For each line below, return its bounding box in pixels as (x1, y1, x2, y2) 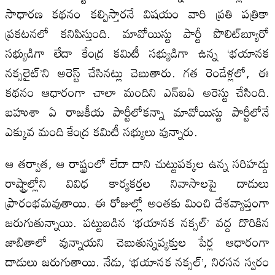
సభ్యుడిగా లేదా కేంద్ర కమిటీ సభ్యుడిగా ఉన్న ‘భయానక (5, 40, 270, 65)
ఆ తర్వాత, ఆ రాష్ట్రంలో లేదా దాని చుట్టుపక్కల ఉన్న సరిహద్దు (5, 150, 270, 176)
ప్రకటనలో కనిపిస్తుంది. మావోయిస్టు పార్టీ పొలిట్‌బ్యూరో (5, 20, 270, 45)
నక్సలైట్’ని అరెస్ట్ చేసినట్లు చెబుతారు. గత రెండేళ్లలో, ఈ (5, 60, 270, 85)
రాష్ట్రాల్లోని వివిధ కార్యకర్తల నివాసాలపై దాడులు (5, 170, 270, 195)
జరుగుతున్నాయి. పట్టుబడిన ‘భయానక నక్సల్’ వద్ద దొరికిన (5, 209, 270, 234)
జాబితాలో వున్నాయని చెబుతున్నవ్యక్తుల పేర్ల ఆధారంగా (5, 229, 270, 254)
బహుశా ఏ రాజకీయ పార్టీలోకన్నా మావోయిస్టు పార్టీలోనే (5, 99, 270, 124)
